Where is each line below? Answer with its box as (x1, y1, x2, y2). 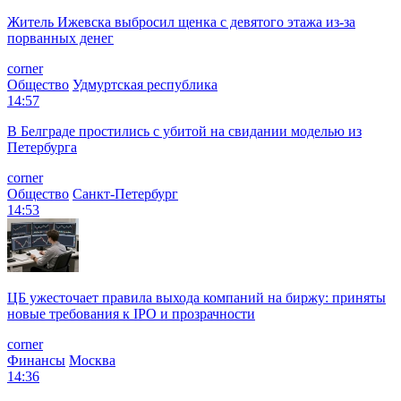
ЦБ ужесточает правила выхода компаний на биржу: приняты (7, 289, 386, 305)
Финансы (7, 352, 65, 368)
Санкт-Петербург (73, 185, 178, 201)
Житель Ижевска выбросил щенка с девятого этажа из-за (7, 13, 355, 30)
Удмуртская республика (73, 76, 218, 92)
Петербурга (7, 139, 77, 155)
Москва (69, 352, 115, 368)
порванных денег (7, 30, 114, 46)
